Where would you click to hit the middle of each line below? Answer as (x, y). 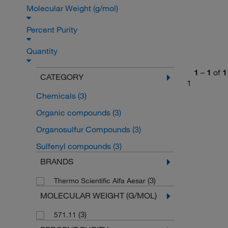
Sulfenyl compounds (74, 146)
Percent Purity (53, 30)
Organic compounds (74, 113)
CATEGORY (62, 77)
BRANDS (56, 162)
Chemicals (57, 96)
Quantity (43, 51)
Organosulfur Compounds (84, 130)
